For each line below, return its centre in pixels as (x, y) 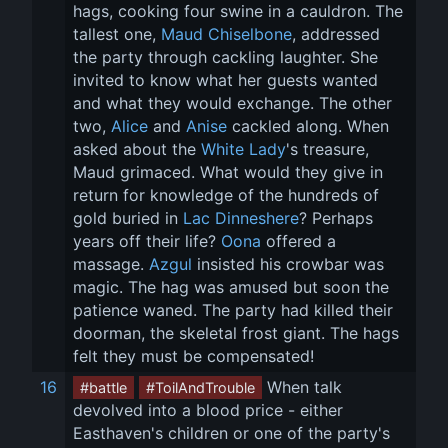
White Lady (243, 149)
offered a (301, 241)
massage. (111, 264)
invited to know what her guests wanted (228, 80)
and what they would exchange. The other (235, 103)
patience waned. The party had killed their (235, 310)
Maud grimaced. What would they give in (230, 172)
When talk (304, 387)
